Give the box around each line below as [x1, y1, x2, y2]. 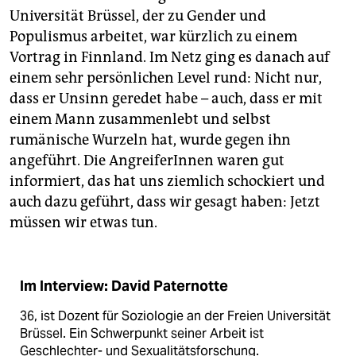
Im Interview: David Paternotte [20, 277, 228, 295]
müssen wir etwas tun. [10, 213, 157, 231]
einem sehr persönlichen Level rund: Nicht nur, [10, 68, 322, 87]
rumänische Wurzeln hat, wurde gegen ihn [10, 130, 291, 149]
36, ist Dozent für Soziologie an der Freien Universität [20, 307, 331, 324]
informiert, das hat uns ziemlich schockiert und [10, 172, 325, 190]
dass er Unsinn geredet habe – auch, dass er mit [10, 89, 323, 107]
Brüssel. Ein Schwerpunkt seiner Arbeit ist [20, 324, 264, 342]
